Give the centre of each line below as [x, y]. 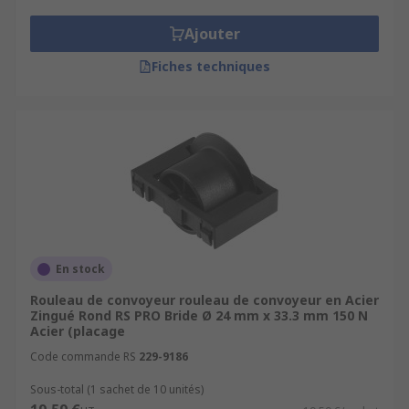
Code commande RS [83, 357]
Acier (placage [78, 331]
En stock [80, 269]
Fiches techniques [211, 66]
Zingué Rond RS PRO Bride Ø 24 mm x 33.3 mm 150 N [199, 315]
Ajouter [212, 34]
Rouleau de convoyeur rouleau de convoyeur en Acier [204, 300]
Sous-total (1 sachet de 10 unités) [117, 389]
